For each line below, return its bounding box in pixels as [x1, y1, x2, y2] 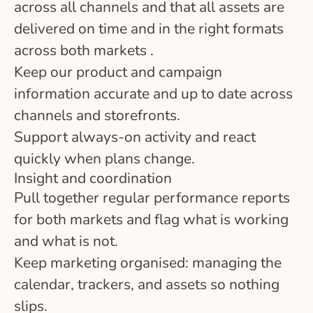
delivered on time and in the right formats [14, 18, 284, 38]
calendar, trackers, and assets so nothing [14, 274, 279, 294]
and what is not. [14, 231, 118, 251]
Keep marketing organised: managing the [14, 252, 282, 272]
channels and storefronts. [14, 105, 180, 125]
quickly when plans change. [14, 148, 195, 168]
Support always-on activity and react [14, 126, 256, 147]
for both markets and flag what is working [14, 209, 289, 229]
